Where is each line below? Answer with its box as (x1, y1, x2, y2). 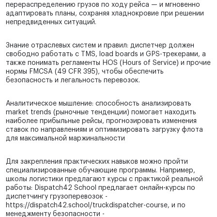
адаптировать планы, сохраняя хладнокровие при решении (6, 10, 204, 17)
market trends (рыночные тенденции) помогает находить (6, 109, 196, 116)
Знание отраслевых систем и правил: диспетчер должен (6, 42, 194, 49)
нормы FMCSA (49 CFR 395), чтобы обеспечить (6, 68, 164, 76)
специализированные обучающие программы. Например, (6, 167, 195, 174)
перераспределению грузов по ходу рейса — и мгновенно (6, 1, 200, 9)
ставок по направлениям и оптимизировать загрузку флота (6, 126, 203, 134)
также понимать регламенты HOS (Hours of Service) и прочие (6, 60, 211, 67)
